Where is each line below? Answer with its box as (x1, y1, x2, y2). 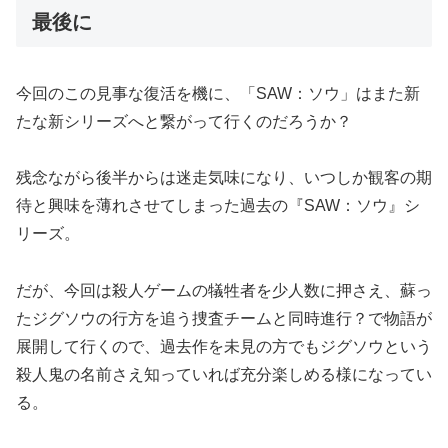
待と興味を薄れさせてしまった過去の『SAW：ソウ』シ (16, 197, 420, 215)
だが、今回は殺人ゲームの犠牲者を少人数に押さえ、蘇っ (16, 282, 432, 300)
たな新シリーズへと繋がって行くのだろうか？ (16, 112, 352, 130)
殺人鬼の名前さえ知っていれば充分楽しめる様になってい (16, 366, 432, 384)
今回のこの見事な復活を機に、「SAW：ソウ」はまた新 (16, 84, 420, 102)
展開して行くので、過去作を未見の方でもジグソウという (16, 338, 432, 356)
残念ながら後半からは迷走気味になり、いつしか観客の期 (16, 169, 432, 187)
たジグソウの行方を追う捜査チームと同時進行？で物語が (16, 310, 432, 328)
